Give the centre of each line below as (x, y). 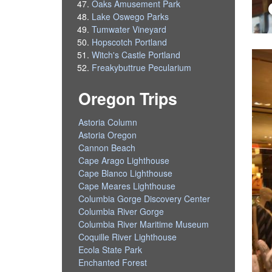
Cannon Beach (107, 147)
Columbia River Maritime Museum (144, 224)
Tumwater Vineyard (129, 29)
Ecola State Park (110, 249)
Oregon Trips (128, 99)
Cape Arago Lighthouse (124, 160)
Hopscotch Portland (130, 42)
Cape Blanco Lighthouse (126, 173)
